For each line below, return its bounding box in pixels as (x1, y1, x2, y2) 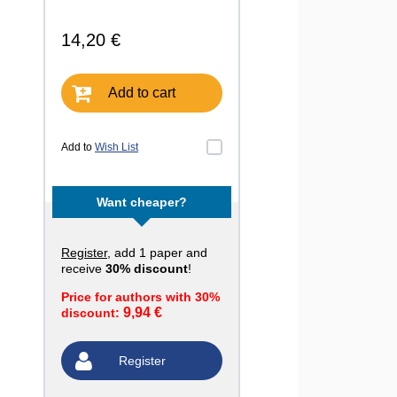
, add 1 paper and (107, 245, 207, 260)
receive (61, 261, 105, 276)
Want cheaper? (97, 195, 187, 209)
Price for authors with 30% (61, 290, 220, 304)
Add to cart (108, 85, 175, 100)
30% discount (105, 261, 188, 276)
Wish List (95, 141, 138, 153)
